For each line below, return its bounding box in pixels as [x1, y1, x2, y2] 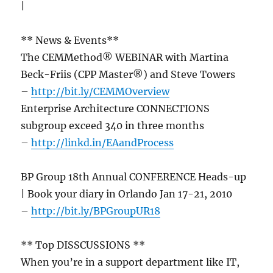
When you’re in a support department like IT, [21, 256, 240, 269]
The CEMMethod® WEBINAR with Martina [21, 51, 229, 64]
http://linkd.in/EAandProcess [31, 136, 174, 149]
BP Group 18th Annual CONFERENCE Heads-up [21, 171, 247, 183]
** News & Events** [21, 34, 119, 47]
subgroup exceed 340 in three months [21, 119, 205, 132]
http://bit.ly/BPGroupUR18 [31, 205, 161, 218]
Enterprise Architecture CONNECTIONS [21, 102, 210, 115]
